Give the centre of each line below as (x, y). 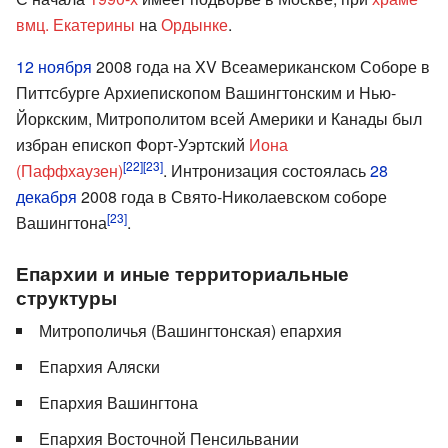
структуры (66, 296)
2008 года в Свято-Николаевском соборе (232, 196)
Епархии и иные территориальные (182, 272)
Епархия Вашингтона (118, 402)
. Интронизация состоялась (266, 170)
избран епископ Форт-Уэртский (132, 144)
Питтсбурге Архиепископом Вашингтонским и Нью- (206, 92)
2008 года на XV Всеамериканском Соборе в (261, 66)
